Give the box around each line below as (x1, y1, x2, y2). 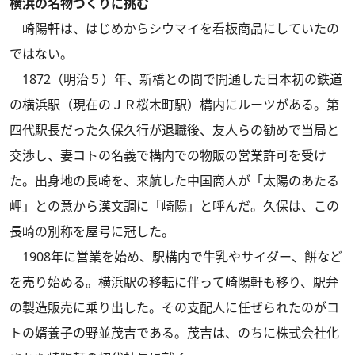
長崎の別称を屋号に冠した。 (10, 223, 174, 240)
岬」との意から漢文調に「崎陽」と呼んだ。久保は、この (10, 197, 339, 215)
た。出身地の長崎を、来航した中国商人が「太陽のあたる (10, 172, 339, 189)
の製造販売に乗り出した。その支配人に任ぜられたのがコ (10, 299, 339, 316)
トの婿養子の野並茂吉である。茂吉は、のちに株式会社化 (10, 324, 339, 342)
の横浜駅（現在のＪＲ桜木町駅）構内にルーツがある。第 (10, 96, 339, 113)
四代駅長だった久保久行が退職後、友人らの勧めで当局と (10, 121, 339, 139)
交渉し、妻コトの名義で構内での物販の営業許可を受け (10, 147, 326, 164)
